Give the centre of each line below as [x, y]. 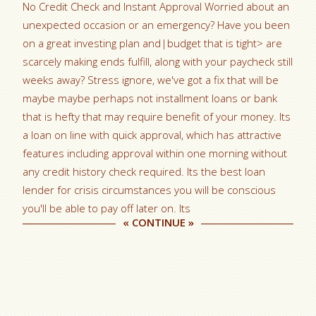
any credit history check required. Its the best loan [144, 171]
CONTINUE [158, 222]
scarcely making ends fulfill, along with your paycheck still [158, 61]
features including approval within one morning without [155, 153]
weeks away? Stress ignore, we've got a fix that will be [151, 80]
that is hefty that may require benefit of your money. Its [157, 116]
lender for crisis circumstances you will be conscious [150, 190]
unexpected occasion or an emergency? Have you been [157, 25]
